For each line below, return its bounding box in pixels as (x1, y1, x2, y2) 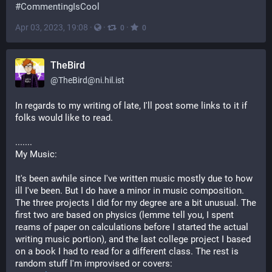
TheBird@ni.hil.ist (58, 75, 124, 85)
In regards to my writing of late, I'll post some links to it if (15, 100, 247, 111)
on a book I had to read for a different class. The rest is (15, 246, 239, 257)
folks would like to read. (15, 112, 115, 123)
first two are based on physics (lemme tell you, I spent (15, 209, 234, 220)
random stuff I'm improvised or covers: (15, 258, 175, 269)
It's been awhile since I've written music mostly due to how (15, 173, 253, 184)
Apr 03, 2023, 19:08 (15, 22, 88, 32)
